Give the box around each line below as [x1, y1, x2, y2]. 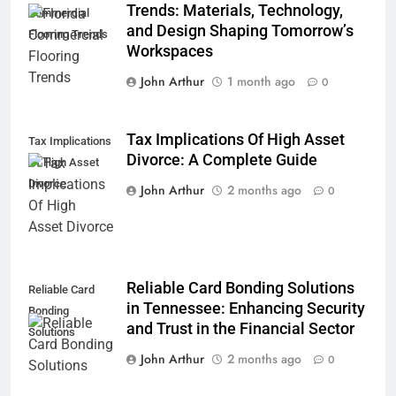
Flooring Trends [28, 27, 108, 41]
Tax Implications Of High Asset [126, 130, 345, 148]
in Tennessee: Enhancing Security [126, 300, 365, 318]
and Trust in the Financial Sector [126, 320, 354, 339]
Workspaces [126, 42, 213, 60]
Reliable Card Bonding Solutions [126, 279, 354, 298]
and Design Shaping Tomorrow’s [126, 21, 354, 40]
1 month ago [227, 72, 295, 90]
